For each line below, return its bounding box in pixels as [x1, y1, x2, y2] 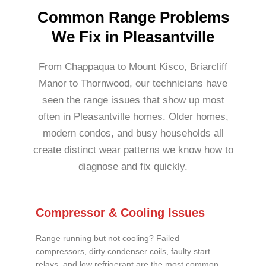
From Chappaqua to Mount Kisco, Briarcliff [39, 61, 227, 72]
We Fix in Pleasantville [52, 27, 214, 46]
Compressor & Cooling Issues [36, 205, 205, 219]
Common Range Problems [37, 8, 229, 26]
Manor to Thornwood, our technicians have [39, 77, 227, 89]
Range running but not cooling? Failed [36, 233, 179, 243]
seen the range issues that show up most [42, 94, 224, 106]
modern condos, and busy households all [42, 127, 224, 139]
